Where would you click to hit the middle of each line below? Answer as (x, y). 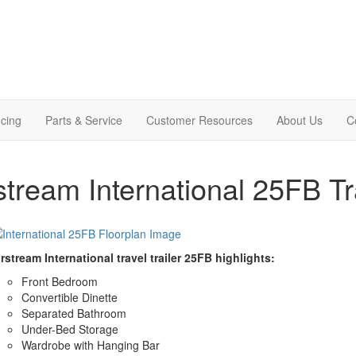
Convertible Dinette (69, 297)
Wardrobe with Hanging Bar (90, 344)
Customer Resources (199, 120)
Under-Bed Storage (70, 329)
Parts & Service (84, 120)
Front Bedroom (59, 281)
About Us (300, 120)
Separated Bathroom (74, 313)
